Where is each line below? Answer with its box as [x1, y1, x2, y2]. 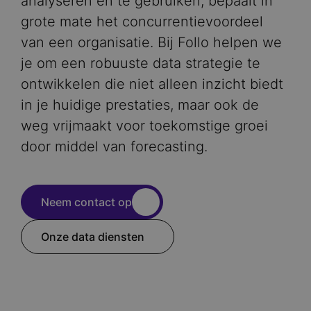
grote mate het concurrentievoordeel [21, 13, 263, 30]
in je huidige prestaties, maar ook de [21, 96, 259, 113]
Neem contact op [41, 194, 132, 209]
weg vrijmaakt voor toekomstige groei [21, 117, 268, 134]
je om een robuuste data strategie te [21, 55, 260, 72]
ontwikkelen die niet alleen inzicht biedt [21, 76, 283, 92]
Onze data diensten [41, 229, 144, 244]
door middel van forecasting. [21, 138, 208, 155]
